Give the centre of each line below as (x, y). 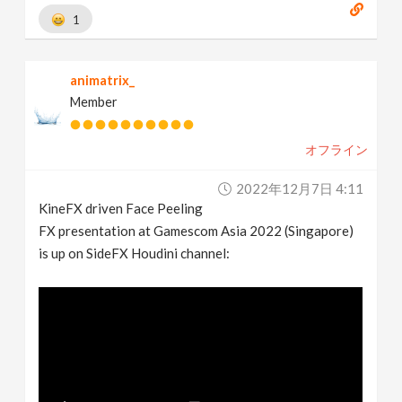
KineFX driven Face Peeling (121, 208)
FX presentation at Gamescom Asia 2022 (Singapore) (197, 231)
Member (94, 102)
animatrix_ (103, 80)
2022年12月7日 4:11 (299, 188)
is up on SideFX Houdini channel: (135, 253)
